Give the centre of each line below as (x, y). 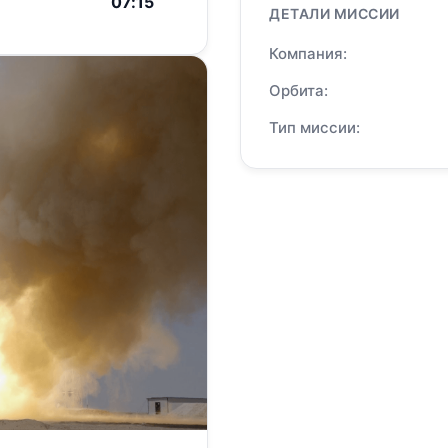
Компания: (308, 53)
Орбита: (298, 90)
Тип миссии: (314, 127)
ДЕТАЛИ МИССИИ (334, 13)
